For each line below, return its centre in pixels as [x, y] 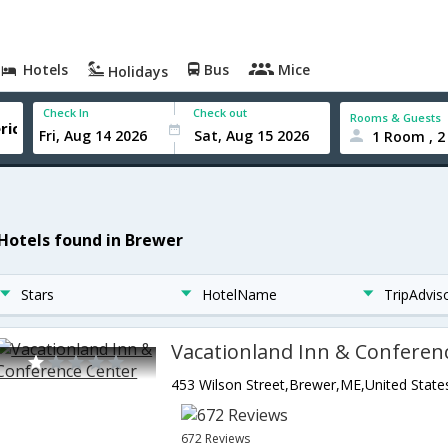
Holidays [136, 71]
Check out [220, 112]
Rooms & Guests [396, 117]
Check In [66, 112]
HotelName [240, 294]
